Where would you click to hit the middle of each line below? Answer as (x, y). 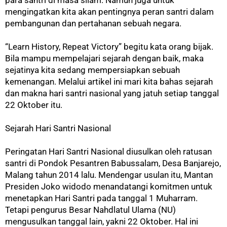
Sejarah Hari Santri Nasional (58, 128)
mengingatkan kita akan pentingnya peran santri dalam (109, 11)
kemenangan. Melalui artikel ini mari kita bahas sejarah (109, 81)
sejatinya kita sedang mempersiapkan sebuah (92, 70)
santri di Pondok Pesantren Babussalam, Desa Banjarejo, (113, 163)
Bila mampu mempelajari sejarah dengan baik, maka (104, 58)
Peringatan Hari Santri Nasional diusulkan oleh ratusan (108, 151)
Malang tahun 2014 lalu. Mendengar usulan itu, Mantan (109, 175)
